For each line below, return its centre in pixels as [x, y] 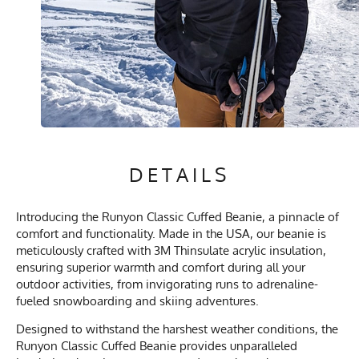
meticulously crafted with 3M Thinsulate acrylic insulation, [171, 250]
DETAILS [179, 174]
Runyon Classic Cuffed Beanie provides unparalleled [157, 345]
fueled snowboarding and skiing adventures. [137, 301]
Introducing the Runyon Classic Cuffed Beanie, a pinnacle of [177, 216]
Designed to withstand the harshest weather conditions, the [177, 329]
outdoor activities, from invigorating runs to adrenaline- [167, 284]
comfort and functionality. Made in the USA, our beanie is [171, 233]
